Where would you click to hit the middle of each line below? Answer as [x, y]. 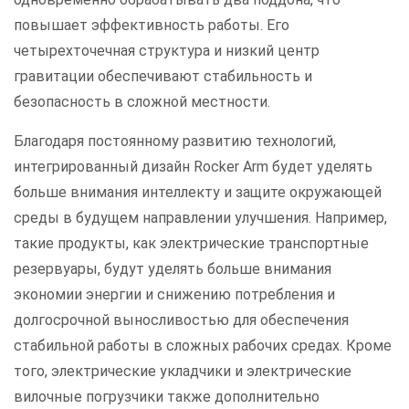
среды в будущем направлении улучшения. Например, [200, 218]
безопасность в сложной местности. [142, 102]
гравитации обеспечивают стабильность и [163, 77]
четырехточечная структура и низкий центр [167, 51]
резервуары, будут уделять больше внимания [173, 269]
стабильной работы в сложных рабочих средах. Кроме [203, 346]
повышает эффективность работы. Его [152, 26]
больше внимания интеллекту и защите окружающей [198, 193]
